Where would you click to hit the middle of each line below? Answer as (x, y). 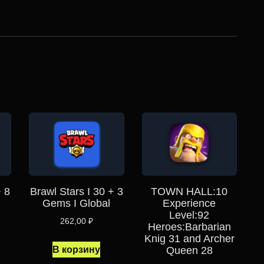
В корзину (77, 249)
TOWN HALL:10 (189, 192)
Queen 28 (189, 251)
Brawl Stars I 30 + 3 (76, 192)
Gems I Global (77, 204)
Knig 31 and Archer (189, 239)
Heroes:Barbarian (189, 227)
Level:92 (189, 215)
